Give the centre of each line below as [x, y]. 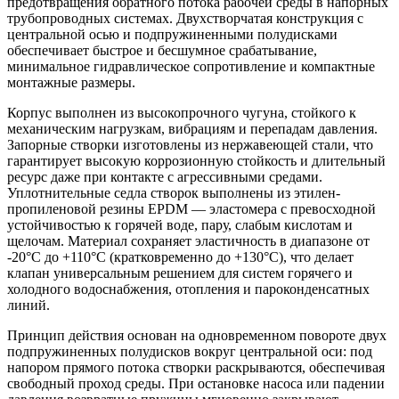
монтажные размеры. [71, 82]
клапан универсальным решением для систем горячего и [180, 273]
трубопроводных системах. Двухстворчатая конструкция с [185, 18]
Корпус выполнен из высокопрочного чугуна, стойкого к [182, 112]
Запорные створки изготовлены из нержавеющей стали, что [190, 144]
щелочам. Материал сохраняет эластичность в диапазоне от [188, 240]
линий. [28, 305]
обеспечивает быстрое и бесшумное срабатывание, [162, 50]
